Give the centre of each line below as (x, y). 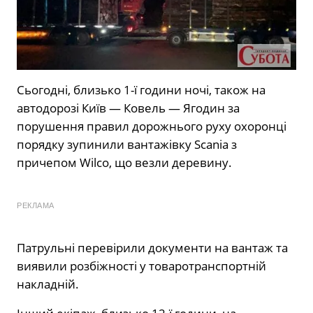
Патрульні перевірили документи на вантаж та (152, 247)
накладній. (48, 284)
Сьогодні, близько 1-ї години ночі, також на (141, 89)
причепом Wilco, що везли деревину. (124, 162)
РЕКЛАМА (36, 205)
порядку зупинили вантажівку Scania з (127, 144)
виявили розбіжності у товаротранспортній (141, 265)
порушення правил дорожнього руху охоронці (152, 126)
